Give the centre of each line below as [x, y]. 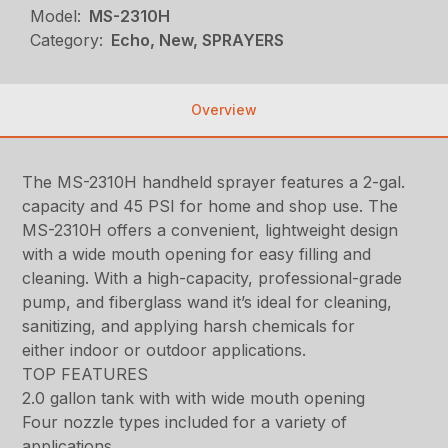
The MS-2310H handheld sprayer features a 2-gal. [214, 182]
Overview [224, 110]
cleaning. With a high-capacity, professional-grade [212, 278]
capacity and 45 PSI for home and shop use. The [210, 206]
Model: [56, 16]
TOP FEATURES [85, 374]
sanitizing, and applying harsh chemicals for [189, 326]
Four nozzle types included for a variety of [185, 422]
